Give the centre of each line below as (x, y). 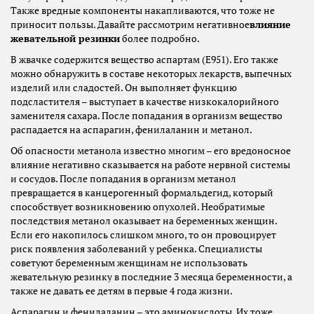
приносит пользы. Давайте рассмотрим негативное (130, 25)
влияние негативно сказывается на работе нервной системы (150, 165)
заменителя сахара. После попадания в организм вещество (146, 116)
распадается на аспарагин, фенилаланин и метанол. (131, 130)
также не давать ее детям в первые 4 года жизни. (122, 291)
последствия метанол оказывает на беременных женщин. (144, 221)
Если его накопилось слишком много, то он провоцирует (143, 235)
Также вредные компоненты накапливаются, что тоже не (143, 11)
